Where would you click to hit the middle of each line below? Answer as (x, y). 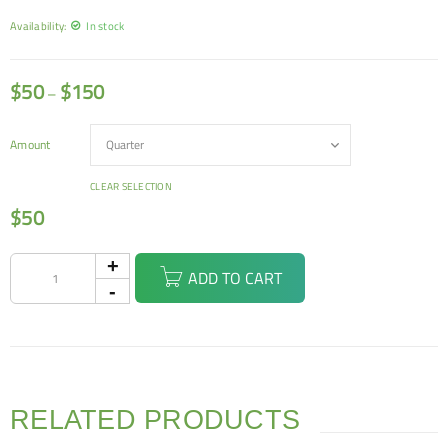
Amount (30, 144)
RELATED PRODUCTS (155, 420)
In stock (105, 25)
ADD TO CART (234, 278)
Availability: (38, 25)
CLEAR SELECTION (131, 186)
